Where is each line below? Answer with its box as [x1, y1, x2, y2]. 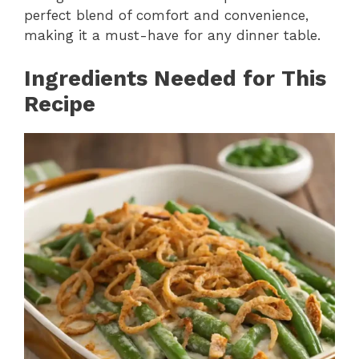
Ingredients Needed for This [24, 66, 326, 91]
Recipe [24, 91, 95, 117]
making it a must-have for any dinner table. [24, 26, 321, 43]
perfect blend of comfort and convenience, [24, 6, 309, 23]
